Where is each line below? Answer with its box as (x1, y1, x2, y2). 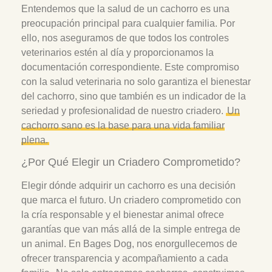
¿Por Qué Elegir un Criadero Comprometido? (21, 156, 240, 169)
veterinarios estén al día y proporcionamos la (21, 47, 214, 58)
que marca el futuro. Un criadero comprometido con (21, 195, 241, 206)
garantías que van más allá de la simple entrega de (21, 224, 240, 235)
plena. (21, 134, 48, 145)
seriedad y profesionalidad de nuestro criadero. (21, 105, 226, 116)
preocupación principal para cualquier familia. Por (21, 18, 235, 29)
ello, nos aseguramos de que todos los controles (21, 32, 229, 43)
